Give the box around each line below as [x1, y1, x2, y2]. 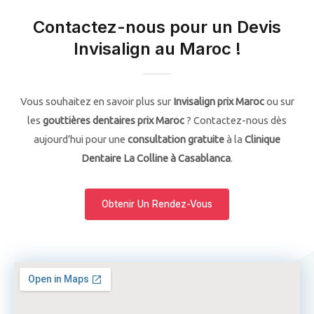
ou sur [264, 95, 294, 108]
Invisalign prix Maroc [172, 95, 264, 108]
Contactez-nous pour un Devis [33, 17, 281, 38]
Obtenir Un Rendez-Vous [102, 198, 212, 210]
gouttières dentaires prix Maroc [43, 114, 184, 127]
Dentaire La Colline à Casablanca [81, 152, 231, 165]
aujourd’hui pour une [34, 133, 128, 146]
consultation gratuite [128, 133, 224, 146]
